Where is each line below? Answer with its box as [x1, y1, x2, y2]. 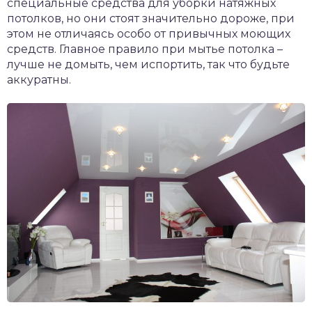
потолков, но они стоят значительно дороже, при [7, 12, 295, 26]
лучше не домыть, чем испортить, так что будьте [7, 58, 290, 72]
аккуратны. [7, 73, 71, 87]
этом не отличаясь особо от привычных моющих [7, 27, 290, 41]
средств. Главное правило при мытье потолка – [7, 42, 283, 56]
